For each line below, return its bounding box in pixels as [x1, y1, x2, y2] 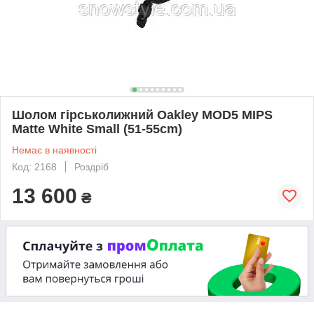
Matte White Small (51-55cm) [12, 121, 182, 136]
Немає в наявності [12, 144, 97, 156]
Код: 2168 [12, 161, 57, 172]
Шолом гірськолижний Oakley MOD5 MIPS [12, 107, 273, 122]
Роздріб [74, 161, 109, 172]
